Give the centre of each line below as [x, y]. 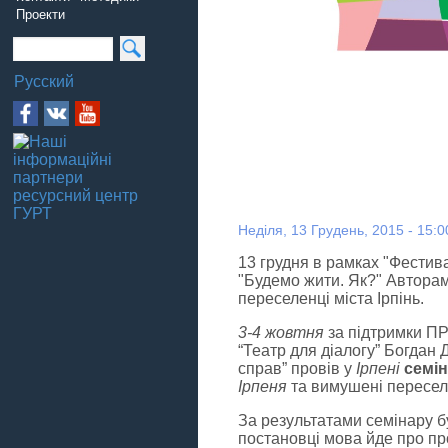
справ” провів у [296, 368]
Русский [44, 82]
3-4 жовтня [280, 332]
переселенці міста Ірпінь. [330, 298]
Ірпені [377, 368]
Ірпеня [262, 386]
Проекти [40, 15]
